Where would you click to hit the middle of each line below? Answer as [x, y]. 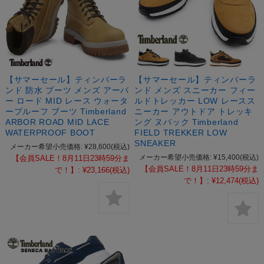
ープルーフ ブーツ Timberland [66, 112]
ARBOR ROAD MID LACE [57, 122]
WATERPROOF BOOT [50, 133]
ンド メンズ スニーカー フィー [195, 90]
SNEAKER [155, 143]
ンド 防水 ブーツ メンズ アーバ [67, 90]
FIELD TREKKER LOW [181, 133]
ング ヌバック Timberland [187, 122]
